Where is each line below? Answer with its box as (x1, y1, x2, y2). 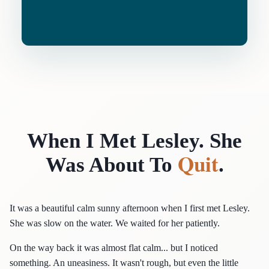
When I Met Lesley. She (27, 129, 242, 153)
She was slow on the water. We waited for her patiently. (10, 218, 220, 228)
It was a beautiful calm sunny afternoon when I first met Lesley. (10, 203, 250, 213)
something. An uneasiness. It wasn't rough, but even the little (10, 258, 238, 268)
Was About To (45, 153, 178, 177)
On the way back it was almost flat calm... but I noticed (10, 243, 218, 253)
